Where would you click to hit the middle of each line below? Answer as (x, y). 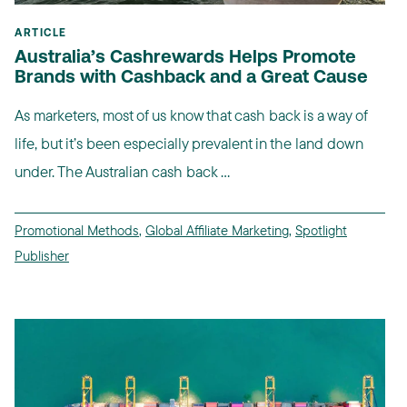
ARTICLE (41, 34)
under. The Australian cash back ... (122, 172)
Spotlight (321, 231)
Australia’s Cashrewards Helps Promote (185, 59)
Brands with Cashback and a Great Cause (191, 79)
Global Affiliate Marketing (217, 231)
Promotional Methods (77, 231)
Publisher (42, 256)
